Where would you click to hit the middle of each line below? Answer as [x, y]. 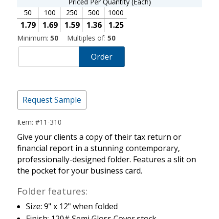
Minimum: [34, 38]
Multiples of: [87, 38]
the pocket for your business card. [80, 171]
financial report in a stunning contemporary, [99, 148]
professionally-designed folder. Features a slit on [107, 160]
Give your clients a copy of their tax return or [99, 137]
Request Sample [52, 100]
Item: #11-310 [39, 122]
